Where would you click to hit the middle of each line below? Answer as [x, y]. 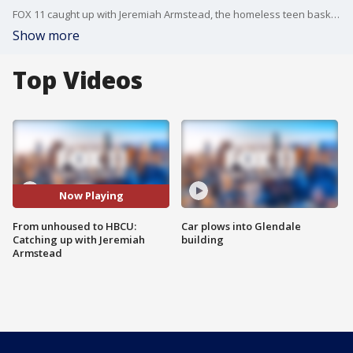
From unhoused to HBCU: [74, 226]
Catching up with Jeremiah [79, 239]
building [203, 239]
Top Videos [78, 80]
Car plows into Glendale [241, 226]
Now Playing [91, 196]
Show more [46, 35]
